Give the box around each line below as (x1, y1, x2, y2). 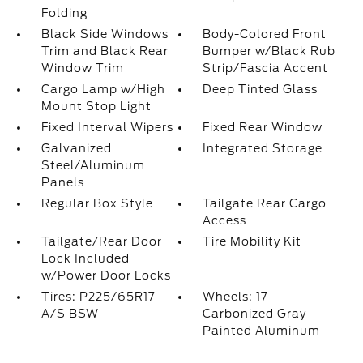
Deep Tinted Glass (203, 83, 318, 96)
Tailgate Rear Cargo (203, 197, 327, 210)
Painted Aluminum (203, 324, 321, 337)
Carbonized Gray (203, 307, 307, 320)
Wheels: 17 (203, 290, 268, 303)
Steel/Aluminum (41, 159, 145, 172)
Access (203, 214, 247, 227)
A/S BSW (41, 307, 99, 320)
